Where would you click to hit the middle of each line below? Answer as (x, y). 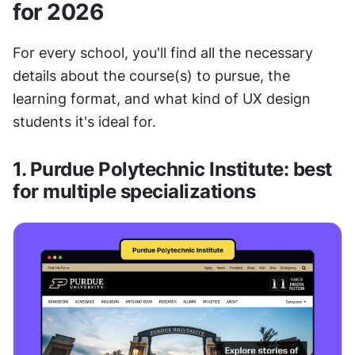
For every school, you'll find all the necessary (163, 53)
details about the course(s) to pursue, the (151, 76)
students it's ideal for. (86, 122)
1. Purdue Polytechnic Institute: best (172, 169)
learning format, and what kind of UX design (162, 99)
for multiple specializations (134, 191)
